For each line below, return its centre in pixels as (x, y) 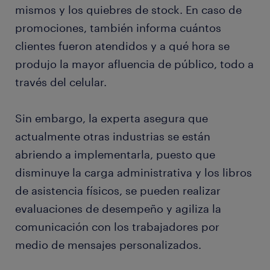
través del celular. (61, 82)
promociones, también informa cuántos (118, 28)
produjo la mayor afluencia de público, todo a (134, 64)
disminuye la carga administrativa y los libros (133, 173)
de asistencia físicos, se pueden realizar (118, 191)
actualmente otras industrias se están (113, 137)
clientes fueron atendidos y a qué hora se (122, 46)
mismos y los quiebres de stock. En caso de (128, 10)
